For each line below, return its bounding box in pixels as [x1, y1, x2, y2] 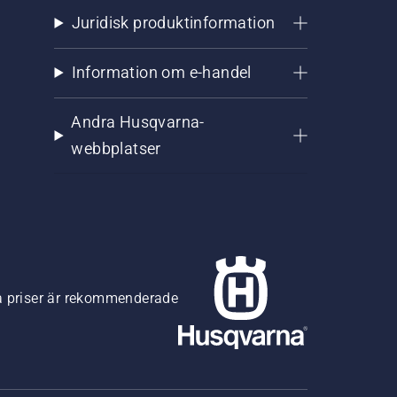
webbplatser [71, 139, 161, 158]
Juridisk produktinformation [71, 13, 276, 32]
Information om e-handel [71, 63, 252, 82]
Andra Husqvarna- [71, 113, 205, 131]
